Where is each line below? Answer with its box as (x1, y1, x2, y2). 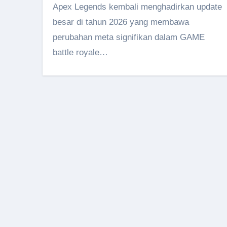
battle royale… (53, 48, 108, 57)
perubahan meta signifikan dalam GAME (53, 32, 205, 42)
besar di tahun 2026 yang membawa (53, 17, 189, 27)
